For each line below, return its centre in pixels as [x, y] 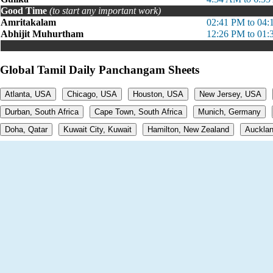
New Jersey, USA [230, 94]
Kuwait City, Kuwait [97, 130]
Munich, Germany [229, 112]
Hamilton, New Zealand [188, 130]
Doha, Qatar [26, 130]
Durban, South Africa [42, 112]
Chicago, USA [92, 94]
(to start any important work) [105, 11]
